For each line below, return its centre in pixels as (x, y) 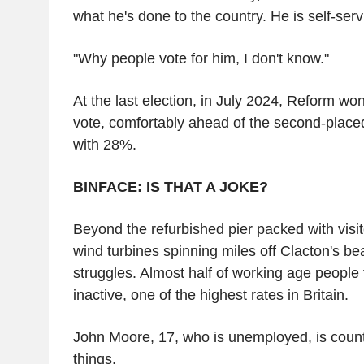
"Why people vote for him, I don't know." (201, 58)
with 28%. (104, 144)
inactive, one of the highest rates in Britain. (210, 295)
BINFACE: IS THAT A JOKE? (170, 186)
